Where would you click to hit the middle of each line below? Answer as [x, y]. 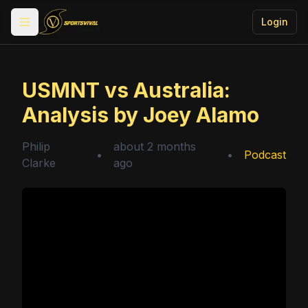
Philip [36, 146]
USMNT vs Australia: [126, 90]
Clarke [39, 163]
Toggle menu [55, 27]
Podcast [265, 155]
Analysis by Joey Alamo [141, 115]
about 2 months [155, 146]
